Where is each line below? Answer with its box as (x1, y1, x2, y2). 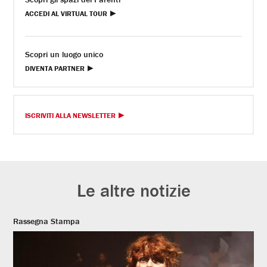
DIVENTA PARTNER (25, 63, 85, 73)
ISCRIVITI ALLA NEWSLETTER (25, 110, 116, 120)
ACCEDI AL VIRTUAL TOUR (25, 8, 108, 18)
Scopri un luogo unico (25, 48, 104, 60)
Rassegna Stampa (13, 215, 80, 226)
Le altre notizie (76, 179, 191, 201)
